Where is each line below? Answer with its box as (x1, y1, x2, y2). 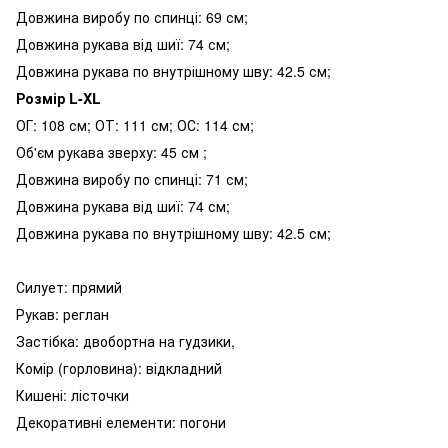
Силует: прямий (16, 276, 122, 297)
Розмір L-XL (16, 87, 101, 108)
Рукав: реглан (16, 303, 109, 324)
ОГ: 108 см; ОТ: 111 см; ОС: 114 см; (16, 114, 254, 135)
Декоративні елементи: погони (16, 411, 226, 432)
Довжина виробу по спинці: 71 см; (16, 168, 248, 189)
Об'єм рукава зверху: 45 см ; (16, 141, 207, 162)
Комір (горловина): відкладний (16, 357, 222, 378)
